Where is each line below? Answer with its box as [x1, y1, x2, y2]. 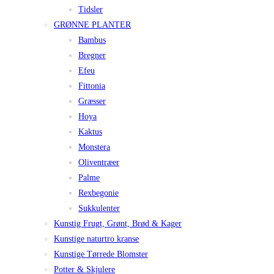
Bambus [78, 35, 106, 45]
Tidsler [78, 5, 103, 15]
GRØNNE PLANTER [54, 20, 131, 30]
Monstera [78, 143, 110, 152]
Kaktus [78, 127, 102, 137]
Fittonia [78, 81, 105, 91]
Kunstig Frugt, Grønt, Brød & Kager [54, 219, 182, 229]
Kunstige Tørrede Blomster [54, 250, 148, 259]
